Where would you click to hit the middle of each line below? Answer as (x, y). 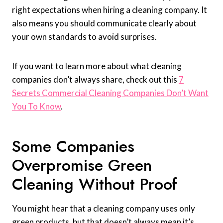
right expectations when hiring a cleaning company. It (110, 10)
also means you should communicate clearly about (104, 23)
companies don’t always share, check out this (95, 80)
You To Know (36, 107)
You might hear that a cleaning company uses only (104, 209)
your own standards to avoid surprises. (84, 37)
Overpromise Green (82, 166)
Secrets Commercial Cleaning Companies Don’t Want (110, 93)
